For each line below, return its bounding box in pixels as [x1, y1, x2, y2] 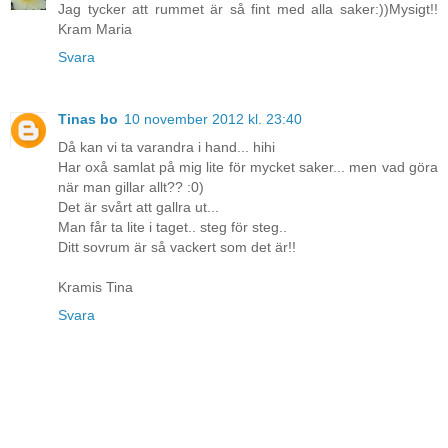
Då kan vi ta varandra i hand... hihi [58, 139, 275, 156]
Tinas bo [58, 111, 118, 128]
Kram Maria [58, 21, 132, 38]
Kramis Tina [58, 279, 133, 296]
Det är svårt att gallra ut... [58, 199, 219, 216]
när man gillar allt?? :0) [58, 179, 204, 196]
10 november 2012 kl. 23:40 [124, 111, 302, 128]
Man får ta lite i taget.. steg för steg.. [58, 219, 287, 236]
